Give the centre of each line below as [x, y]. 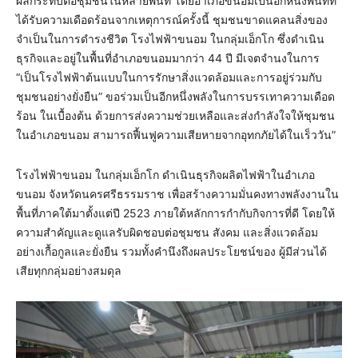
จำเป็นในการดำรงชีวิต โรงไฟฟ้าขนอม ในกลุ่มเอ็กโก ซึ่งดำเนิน [170, 39]
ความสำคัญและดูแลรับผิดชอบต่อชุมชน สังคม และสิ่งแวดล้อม [167, 233]
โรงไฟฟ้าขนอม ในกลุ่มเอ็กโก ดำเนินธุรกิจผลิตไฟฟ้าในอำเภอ [165, 175]
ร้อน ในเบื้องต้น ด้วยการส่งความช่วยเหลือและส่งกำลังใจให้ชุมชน [175, 116]
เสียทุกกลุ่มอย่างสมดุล [69, 271]
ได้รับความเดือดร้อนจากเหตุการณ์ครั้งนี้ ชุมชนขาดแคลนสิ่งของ [172, 20]
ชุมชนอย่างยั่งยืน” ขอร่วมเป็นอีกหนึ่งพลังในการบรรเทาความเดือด [175, 97]
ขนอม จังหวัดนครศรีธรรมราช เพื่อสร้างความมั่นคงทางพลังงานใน [177, 194]
